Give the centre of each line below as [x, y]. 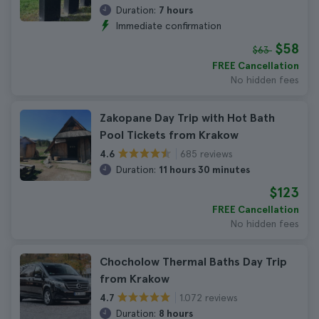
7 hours [176, 10]
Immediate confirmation [168, 26]
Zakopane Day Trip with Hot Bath [187, 118]
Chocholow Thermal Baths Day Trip [193, 262]
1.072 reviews [209, 297]
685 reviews [206, 153]
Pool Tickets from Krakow [169, 135]
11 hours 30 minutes [204, 169]
